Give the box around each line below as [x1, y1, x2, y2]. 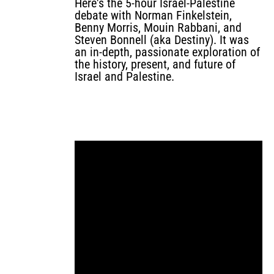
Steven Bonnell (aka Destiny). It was [75, 32, 249, 47]
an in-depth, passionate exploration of [75, 45, 260, 59]
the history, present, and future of [75, 57, 235, 72]
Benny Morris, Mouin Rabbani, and [75, 20, 242, 35]
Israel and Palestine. [75, 69, 174, 84]
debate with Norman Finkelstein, [75, 8, 232, 23]
